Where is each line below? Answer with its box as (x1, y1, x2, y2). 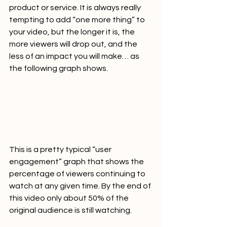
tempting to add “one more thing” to (9, 15, 146, 24)
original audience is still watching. (9, 206, 136, 215)
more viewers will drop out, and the (9, 40, 139, 48)
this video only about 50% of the (9, 194, 130, 203)
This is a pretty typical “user (9, 145, 113, 154)
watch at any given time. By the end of (9, 182, 153, 191)
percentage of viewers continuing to (9, 170, 147, 178)
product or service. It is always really (9, 3, 142, 12)
